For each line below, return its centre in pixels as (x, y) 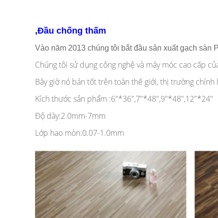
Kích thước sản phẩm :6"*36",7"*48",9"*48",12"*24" (124, 99)
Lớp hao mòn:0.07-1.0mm (80, 133)
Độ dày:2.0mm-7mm (70, 116)
